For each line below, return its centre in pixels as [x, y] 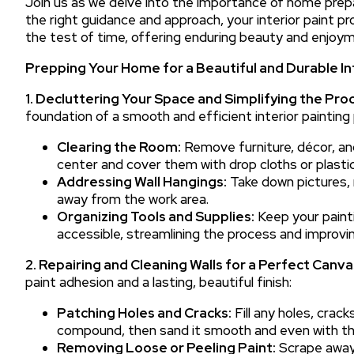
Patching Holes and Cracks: [144, 313]
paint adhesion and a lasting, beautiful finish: [158, 282]
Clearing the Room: [119, 147]
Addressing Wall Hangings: [142, 182]
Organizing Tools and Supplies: [156, 217]
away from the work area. [133, 199]
